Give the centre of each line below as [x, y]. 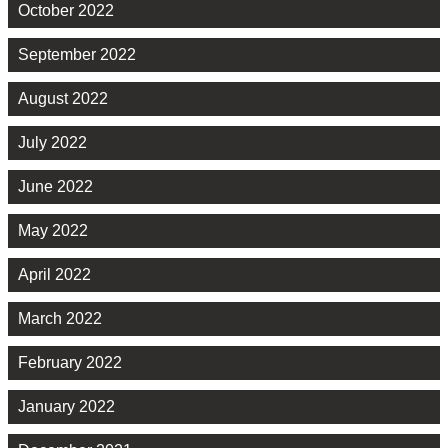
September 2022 [77, 55]
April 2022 [54, 275]
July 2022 [52, 143]
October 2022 [66, 11]
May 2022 [53, 231]
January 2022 [66, 407]
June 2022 [55, 187]
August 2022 [63, 99]
